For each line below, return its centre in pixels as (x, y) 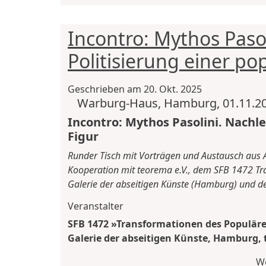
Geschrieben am (106, 89)
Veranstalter (96, 206)
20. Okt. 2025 (173, 89)
